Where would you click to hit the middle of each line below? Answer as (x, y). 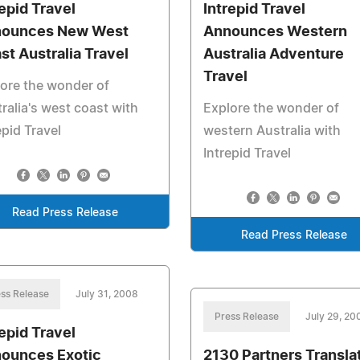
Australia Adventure (273, 55)
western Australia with (272, 131)
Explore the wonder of (271, 108)
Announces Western (275, 32)
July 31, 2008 (107, 294)
